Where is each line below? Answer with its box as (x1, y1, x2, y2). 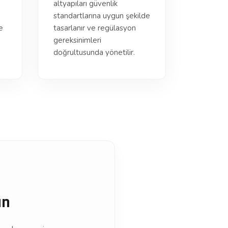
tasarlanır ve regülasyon (53, 23, 136, 33)
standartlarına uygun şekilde (53, 11, 150, 21)
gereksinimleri (53, 35, 101, 45)
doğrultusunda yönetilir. (53, 47, 135, 58)
